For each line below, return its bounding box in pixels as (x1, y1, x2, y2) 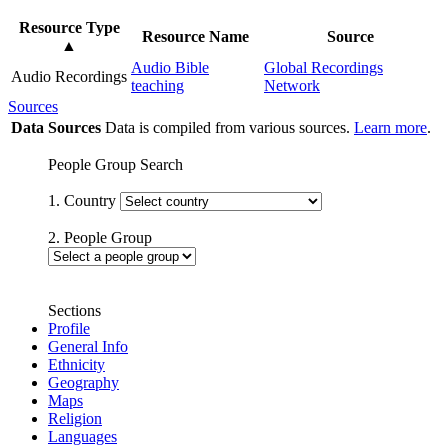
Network (264, 76, 320, 94)
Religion (48, 409, 102, 427)
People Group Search (48, 155, 183, 173)
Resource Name (142, 27, 249, 45)
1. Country (48, 191, 120, 209)
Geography (48, 373, 119, 391)
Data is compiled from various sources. (105, 118, 354, 136)
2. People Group (48, 228, 152, 246)
